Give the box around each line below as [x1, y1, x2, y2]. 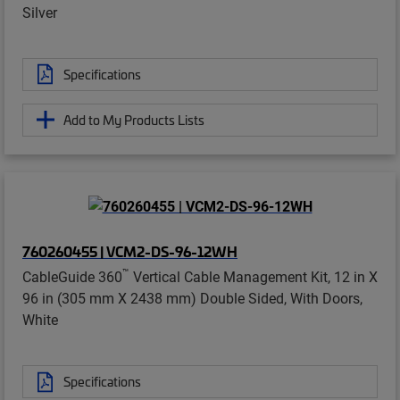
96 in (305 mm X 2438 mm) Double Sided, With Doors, [22, 288, 362, 308]
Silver [22, 2, 57, 21]
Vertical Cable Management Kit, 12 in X [129, 267, 378, 287]
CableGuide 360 [22, 267, 122, 287]
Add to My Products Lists [63, 110, 204, 129]
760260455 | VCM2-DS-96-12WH [22, 241, 237, 262]
